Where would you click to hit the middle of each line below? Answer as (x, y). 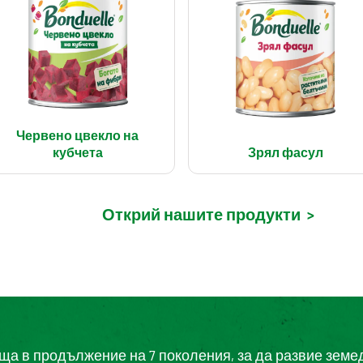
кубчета (77, 152)
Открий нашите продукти (201, 214)
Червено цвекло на (78, 135)
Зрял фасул (285, 152)
